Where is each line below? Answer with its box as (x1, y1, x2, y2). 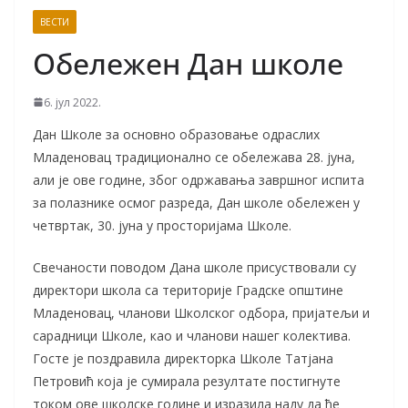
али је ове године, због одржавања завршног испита (33, 170, 364, 189)
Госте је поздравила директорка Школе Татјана (33, 349, 333, 367)
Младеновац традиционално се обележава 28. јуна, (33, 148, 355, 166)
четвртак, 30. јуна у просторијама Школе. (33, 216, 291, 234)
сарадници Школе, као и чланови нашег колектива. (33, 326, 351, 344)
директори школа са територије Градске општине (33, 280, 343, 299)
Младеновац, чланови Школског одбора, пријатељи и (33, 303, 370, 321)
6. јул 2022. (44, 94, 101, 110)
